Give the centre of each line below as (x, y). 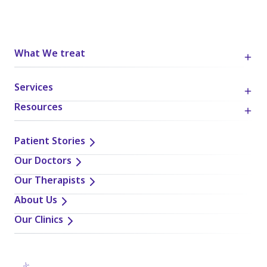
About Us (36, 201)
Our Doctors (43, 162)
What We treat (50, 55)
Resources (38, 108)
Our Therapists (50, 181)
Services (34, 89)
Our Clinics (39, 221)
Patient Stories (50, 142)
